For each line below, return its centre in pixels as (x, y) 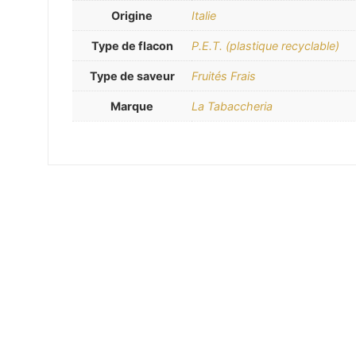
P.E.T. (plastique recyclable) (265, 46)
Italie (204, 16)
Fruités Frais (224, 76)
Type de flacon (132, 46)
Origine (132, 16)
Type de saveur (132, 76)
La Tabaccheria (232, 106)
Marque (132, 106)
